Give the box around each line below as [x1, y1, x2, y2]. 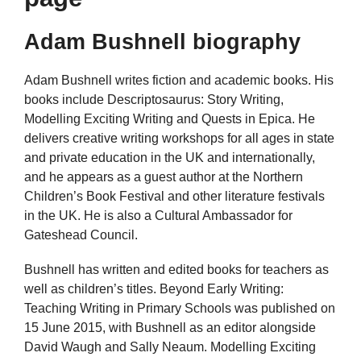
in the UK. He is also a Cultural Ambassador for [24, 209, 293, 222]
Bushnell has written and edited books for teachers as [24, 263, 329, 277]
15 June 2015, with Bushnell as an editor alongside [24, 321, 316, 335]
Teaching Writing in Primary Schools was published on [24, 301, 335, 316]
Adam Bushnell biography [24, 30, 301, 54]
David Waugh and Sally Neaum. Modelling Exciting [24, 340, 316, 355]
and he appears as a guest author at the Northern [24, 170, 303, 184]
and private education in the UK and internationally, [24, 151, 315, 164]
